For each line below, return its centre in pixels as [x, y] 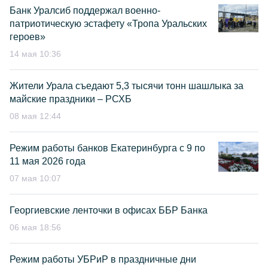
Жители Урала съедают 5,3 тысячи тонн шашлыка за [127, 86]
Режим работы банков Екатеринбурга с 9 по [107, 148]
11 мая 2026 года [48, 161]
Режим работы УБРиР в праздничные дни [103, 259]
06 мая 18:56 [35, 227]
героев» [28, 37]
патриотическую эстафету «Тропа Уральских [108, 24]
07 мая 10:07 [35, 178]
